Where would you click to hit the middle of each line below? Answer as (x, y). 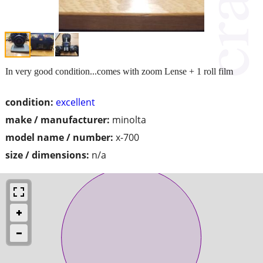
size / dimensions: (47, 155)
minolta (129, 119)
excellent (75, 102)
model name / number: (59, 137)
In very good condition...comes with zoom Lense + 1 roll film (119, 71)
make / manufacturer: (58, 119)
